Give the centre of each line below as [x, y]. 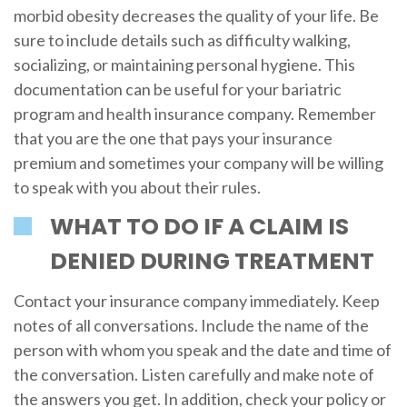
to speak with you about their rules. [137, 188]
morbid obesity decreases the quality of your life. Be [196, 16]
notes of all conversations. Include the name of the [191, 326]
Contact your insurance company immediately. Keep [196, 301]
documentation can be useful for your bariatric [177, 89]
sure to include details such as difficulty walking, [182, 40]
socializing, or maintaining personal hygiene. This [184, 65]
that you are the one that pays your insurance [173, 139]
